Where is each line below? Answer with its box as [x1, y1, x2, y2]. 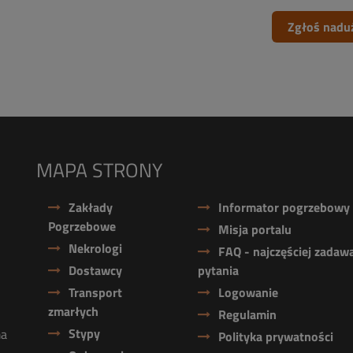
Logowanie [215, 283, 278, 302]
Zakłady [65, 198, 113, 217]
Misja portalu [215, 220, 292, 239]
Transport [65, 283, 122, 302]
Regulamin [215, 305, 277, 324]
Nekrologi [65, 239, 122, 258]
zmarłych [48, 302, 98, 321]
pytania [198, 261, 239, 280]
